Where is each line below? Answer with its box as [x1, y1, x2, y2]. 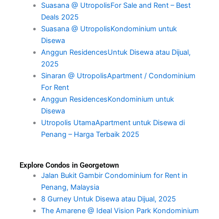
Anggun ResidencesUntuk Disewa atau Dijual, [41, 48, 191, 57]
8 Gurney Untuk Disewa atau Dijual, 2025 [41, 195, 176, 204]
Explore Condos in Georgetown [20, 161, 119, 170]
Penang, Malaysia [41, 183, 99, 192]
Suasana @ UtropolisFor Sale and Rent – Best [41, 1, 191, 10]
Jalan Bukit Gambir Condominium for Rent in [41, 171, 188, 180]
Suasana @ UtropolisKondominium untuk [41, 24, 177, 34]
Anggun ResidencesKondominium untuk [41, 95, 174, 104]
